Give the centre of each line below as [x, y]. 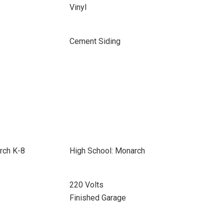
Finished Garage [97, 198]
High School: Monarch [107, 151]
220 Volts [86, 185]
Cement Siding [95, 41]
